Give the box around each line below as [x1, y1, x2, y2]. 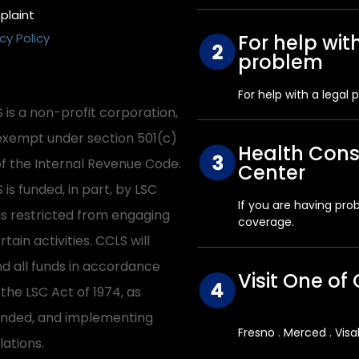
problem [238, 49, 324, 76]
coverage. [238, 214, 295, 231]
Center [238, 159, 306, 187]
